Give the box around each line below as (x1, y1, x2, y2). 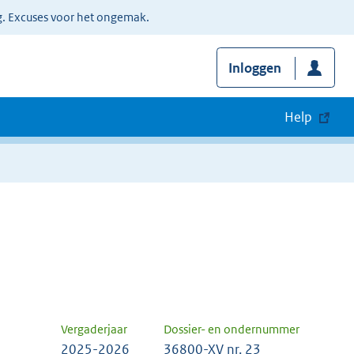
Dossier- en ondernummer (164, 322, 299, 337)
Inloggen (228, 59, 281, 77)
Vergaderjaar (61, 322, 127, 337)
